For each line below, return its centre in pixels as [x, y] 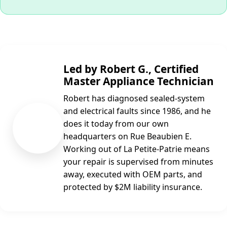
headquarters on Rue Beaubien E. [127, 136]
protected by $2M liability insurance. [133, 187]
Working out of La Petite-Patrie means [137, 149]
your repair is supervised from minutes [138, 161]
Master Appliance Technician [139, 81]
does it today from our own [116, 123]
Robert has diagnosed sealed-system [134, 98]
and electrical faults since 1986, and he [137, 111]
